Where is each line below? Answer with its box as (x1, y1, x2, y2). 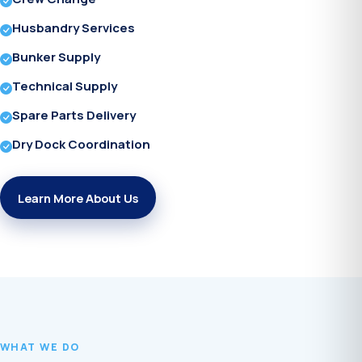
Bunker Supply (12, 48, 100, 66)
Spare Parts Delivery (12, 107, 136, 124)
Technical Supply (12, 78, 117, 95)
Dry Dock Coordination (12, 136, 150, 154)
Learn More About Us (18, 189, 138, 206)
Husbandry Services (12, 19, 135, 37)
